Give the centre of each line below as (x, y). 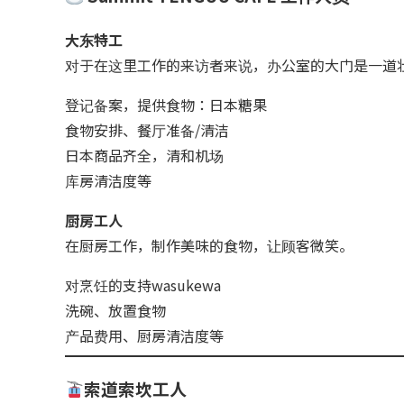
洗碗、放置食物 (115, 310)
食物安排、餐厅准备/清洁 (147, 129)
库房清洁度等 (108, 180)
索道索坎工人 (136, 389)
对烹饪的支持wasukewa (143, 285)
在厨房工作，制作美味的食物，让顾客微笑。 (209, 245)
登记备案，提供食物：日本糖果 (166, 104)
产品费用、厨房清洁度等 (144, 335)
